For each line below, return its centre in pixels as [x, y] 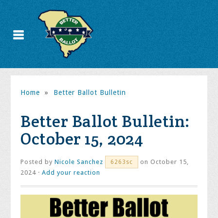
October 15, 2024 [82, 139]
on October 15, [164, 162]
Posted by [38, 162]
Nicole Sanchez [79, 162]
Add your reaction [71, 173]
